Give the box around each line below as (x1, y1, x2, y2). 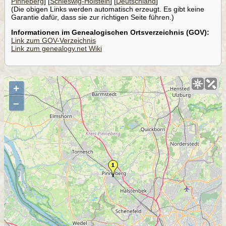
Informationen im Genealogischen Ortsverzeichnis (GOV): (11, 28, 209, 36)
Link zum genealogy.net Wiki (11, 44, 102, 52)
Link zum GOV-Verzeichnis (11, 36, 96, 44)
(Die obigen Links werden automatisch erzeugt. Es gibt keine (11, 5, 204, 13)
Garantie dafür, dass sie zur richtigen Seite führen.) (11, 13, 174, 21)
